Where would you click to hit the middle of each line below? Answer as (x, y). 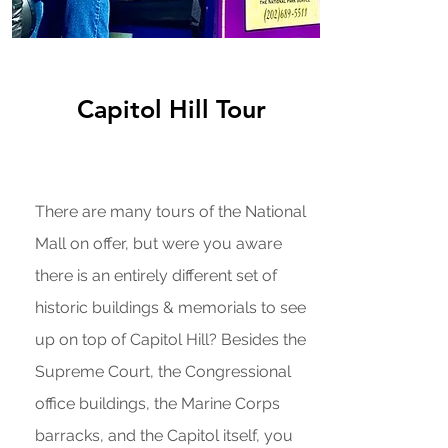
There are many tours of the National (170, 211)
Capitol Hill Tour (171, 109)
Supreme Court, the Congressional (162, 371)
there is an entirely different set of (155, 275)
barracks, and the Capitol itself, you (163, 435)
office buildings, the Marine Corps (157, 403)
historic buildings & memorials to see (170, 307)
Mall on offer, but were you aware (158, 243)
